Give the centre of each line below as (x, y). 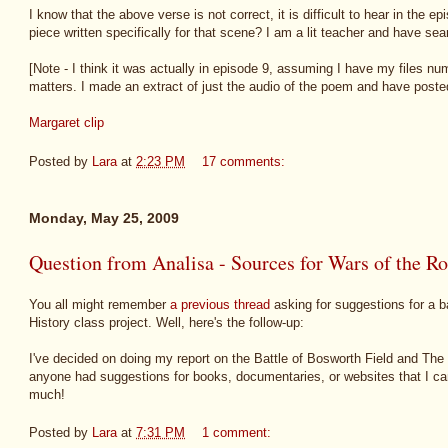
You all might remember (99, 304)
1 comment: (238, 433)
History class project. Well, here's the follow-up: (166, 322)
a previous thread (220, 304)
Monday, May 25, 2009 (104, 218)
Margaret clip (66, 123)
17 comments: (245, 161)
